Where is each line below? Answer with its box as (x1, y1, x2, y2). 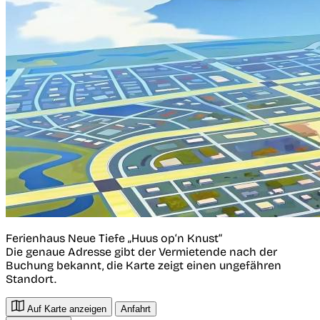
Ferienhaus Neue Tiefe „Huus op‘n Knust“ (6, 231, 222, 245)
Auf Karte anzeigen (24, 303, 106, 314)
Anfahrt (121, 303, 151, 314)
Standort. (6, 271, 56, 286)
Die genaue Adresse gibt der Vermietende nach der (6, 244, 277, 259)
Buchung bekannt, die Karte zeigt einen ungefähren (6, 258, 281, 272)
